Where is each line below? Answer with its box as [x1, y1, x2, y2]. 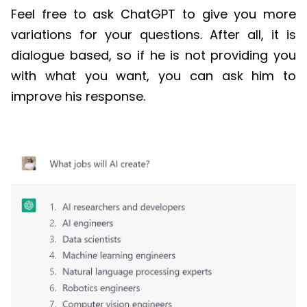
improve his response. [11, 88, 145, 106]
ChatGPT [121, 5, 175, 23]
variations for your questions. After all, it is [11, 26, 296, 44]
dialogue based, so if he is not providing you [11, 47, 296, 64]
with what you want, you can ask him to [11, 67, 296, 85]
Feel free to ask [11, 5, 121, 23]
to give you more [175, 5, 296, 23]
